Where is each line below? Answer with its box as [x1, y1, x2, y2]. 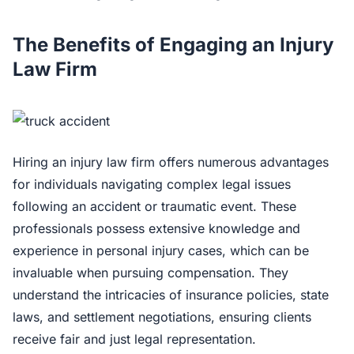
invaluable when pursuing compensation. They [13, 265, 288, 281]
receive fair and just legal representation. [13, 331, 256, 347]
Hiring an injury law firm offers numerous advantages [13, 154, 329, 170]
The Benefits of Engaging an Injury [13, 33, 333, 56]
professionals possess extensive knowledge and [13, 220, 300, 236]
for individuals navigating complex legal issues [13, 176, 291, 192]
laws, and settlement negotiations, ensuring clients [13, 309, 311, 325]
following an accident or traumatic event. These [13, 198, 296, 214]
